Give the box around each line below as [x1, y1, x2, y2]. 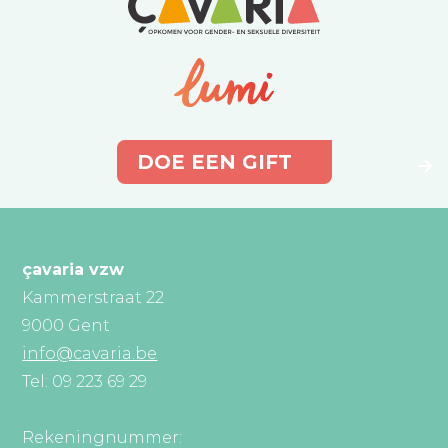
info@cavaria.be [22, 343, 158, 363]
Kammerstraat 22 [22, 287, 165, 307]
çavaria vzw [22, 259, 125, 279]
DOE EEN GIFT [136, 149, 292, 174]
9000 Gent [22, 315, 111, 335]
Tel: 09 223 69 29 [22, 371, 148, 391]
